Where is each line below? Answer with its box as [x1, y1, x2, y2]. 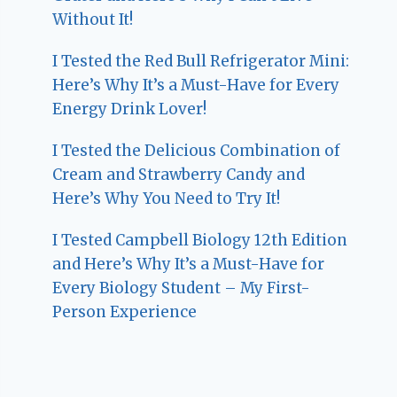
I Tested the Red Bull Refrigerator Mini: [52, 51, 350, 72]
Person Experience [52, 302, 198, 323]
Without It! [52, 10, 134, 30]
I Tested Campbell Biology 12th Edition [52, 230, 348, 251]
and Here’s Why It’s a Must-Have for [52, 254, 325, 275]
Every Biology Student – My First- [52, 278, 311, 299]
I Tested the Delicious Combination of [52, 141, 341, 161]
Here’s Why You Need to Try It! [52, 189, 281, 209]
